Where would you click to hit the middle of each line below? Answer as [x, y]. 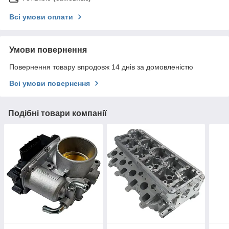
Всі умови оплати [41, 17]
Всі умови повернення [50, 84]
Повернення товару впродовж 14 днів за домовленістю [101, 67]
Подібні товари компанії [58, 113]
